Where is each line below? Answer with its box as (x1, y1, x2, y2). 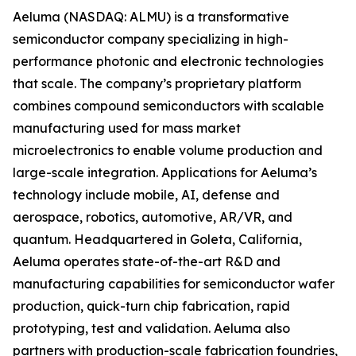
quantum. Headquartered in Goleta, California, (13, 231, 302, 247)
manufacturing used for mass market (13, 120, 241, 136)
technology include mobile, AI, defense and (13, 187, 280, 203)
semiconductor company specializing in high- (13, 31, 288, 47)
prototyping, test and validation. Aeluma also (13, 320, 290, 336)
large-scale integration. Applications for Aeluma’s (13, 164, 317, 180)
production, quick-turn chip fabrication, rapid (13, 298, 290, 314)
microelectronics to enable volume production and (13, 142, 323, 158)
